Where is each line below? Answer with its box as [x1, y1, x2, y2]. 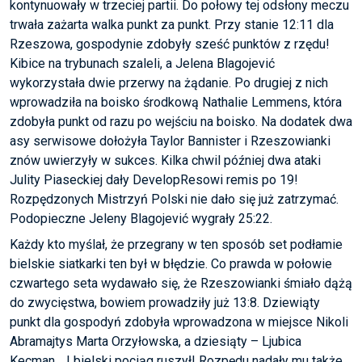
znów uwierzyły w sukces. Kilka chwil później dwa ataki [10, 153, 321, 169]
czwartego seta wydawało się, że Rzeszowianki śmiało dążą [10, 276, 352, 292]
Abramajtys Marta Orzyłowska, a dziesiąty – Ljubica [10, 334, 301, 350]
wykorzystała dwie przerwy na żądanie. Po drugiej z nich [10, 75, 328, 91]
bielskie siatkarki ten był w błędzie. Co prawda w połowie [10, 256, 332, 272]
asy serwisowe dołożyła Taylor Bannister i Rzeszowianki [10, 133, 330, 149]
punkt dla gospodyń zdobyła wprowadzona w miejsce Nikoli [10, 314, 348, 330]
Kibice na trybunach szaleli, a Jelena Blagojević [10, 56, 275, 72]
